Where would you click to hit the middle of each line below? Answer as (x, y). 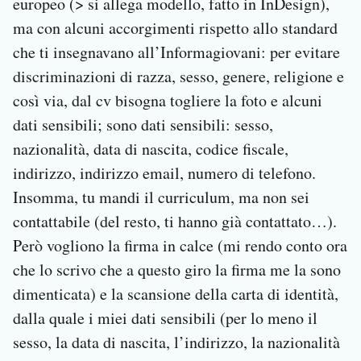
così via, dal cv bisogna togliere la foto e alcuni (168, 101)
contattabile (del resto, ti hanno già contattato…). (175, 222)
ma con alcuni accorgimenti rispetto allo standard (175, 28)
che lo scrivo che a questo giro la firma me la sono (177, 270)
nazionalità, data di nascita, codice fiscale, (151, 149)
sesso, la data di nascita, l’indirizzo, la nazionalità (176, 342)
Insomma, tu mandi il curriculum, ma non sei (161, 197)
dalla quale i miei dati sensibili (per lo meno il (165, 318)
